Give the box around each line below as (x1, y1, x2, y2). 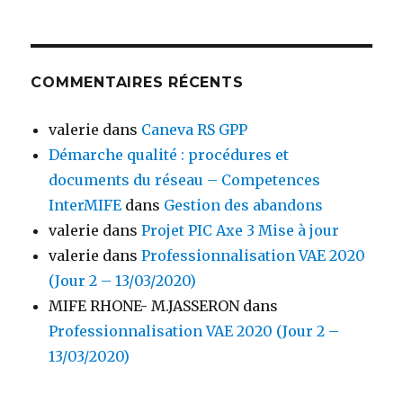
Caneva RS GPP (141, 121, 248, 139)
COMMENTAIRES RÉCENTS (31, 74, 244, 92)
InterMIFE (49, 196, 122, 215)
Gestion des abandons (164, 196, 324, 215)
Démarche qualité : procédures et (49, 146, 290, 165)
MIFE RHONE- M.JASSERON (49, 297, 240, 316)
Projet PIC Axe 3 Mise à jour (141, 221, 340, 240)
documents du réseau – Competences (49, 171, 321, 190)
